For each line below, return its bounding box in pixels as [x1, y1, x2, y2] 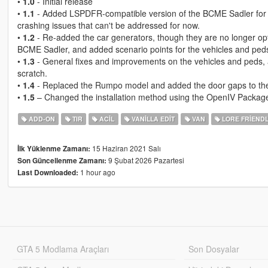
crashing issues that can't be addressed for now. [17, 19, 200, 32]
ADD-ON [27, 114, 56, 124]
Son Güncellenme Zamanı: [17, 156, 106, 166]
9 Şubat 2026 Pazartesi [106, 155, 184, 166]
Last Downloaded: [17, 167, 78, 178]
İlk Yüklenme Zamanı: [17, 144, 90, 154]
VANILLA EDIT [129, 114, 175, 124]
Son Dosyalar [188, 243, 240, 255]
